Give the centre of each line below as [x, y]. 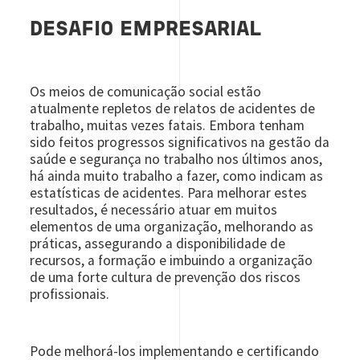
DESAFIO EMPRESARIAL [146, 31]
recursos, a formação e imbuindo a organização [172, 261]
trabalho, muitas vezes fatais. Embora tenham [168, 126]
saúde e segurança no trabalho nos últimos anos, [176, 160]
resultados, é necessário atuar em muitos [154, 210]
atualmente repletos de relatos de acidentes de [173, 109]
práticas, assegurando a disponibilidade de [158, 244]
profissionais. [70, 295]
